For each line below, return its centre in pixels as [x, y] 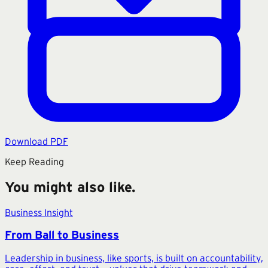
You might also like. [70, 187]
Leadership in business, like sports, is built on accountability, [134, 258]
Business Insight [39, 212]
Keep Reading [34, 161]
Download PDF [36, 141]
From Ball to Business [62, 235]
